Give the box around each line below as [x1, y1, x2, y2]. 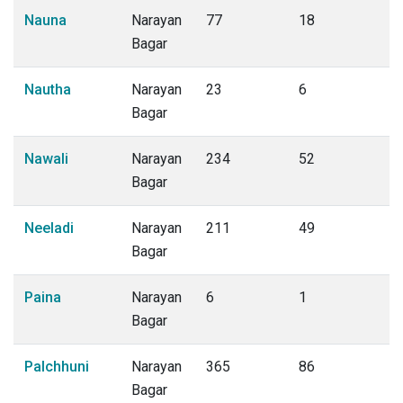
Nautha [24, 81, 71, 98]
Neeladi [24, 219, 74, 237]
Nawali [24, 150, 68, 167]
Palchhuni [24, 358, 89, 375]
